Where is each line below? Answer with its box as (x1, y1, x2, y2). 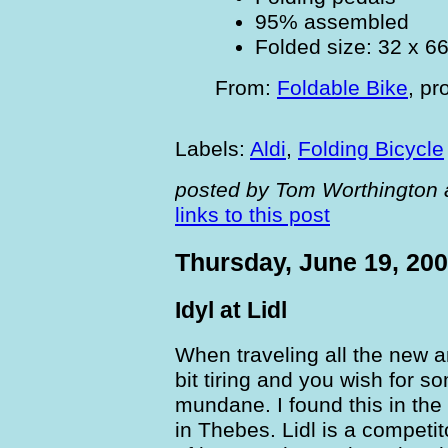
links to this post (175, 202, 330, 227)
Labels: (175, 136, 250, 161)
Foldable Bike (277, 75, 408, 100)
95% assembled (255, 9, 409, 34)
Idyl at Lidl (175, 296, 287, 323)
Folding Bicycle (298, 136, 444, 161)
